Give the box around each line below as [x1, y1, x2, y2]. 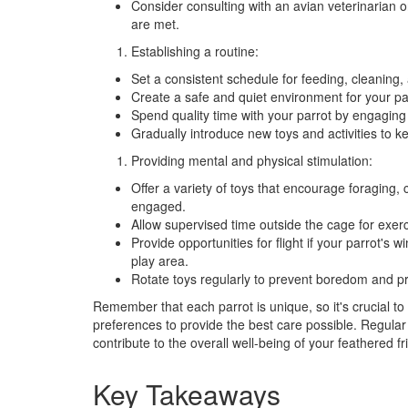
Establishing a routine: [131, 42, 259, 60]
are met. [131, 15, 179, 33]
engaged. [131, 197, 186, 215]
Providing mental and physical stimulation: [131, 151, 372, 169]
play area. [131, 251, 189, 270]
